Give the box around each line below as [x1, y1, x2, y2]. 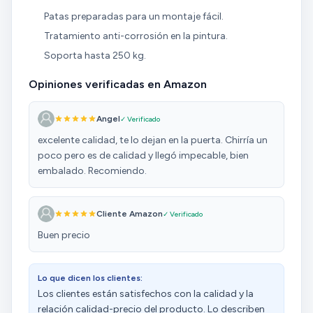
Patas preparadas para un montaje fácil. [43, 10, 224, 23]
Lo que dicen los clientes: [38, 273, 143, 284]
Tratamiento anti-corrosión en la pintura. [43, 29, 228, 42]
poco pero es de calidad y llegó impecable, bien [38, 150, 249, 162]
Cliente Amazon [96, 209, 163, 219]
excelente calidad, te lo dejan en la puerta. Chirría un [38, 134, 268, 147]
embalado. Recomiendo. [38, 165, 147, 177]
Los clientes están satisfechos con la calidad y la [38, 288, 254, 300]
